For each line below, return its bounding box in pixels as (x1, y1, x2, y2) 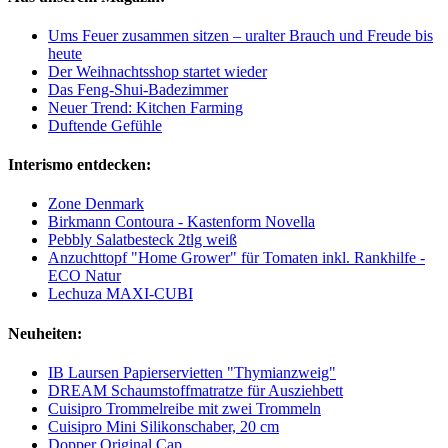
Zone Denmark (48, 195, 144, 213)
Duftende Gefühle (48, 116, 162, 134)
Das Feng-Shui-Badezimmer (48, 80, 228, 98)
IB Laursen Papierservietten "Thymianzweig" (48, 363, 336, 381)
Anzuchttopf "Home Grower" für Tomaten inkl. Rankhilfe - (48, 249, 425, 267)
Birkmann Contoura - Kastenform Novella (48, 213, 315, 231)
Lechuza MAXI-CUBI (48, 285, 193, 303)
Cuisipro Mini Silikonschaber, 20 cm (48, 417, 279, 435)
